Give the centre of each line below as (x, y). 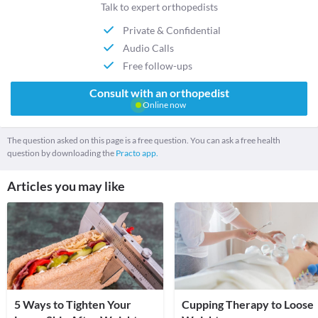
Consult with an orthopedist (159, 93)
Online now (163, 105)
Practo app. (137, 153)
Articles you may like (66, 186)
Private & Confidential (172, 30)
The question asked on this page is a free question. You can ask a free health (144, 141)
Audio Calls (149, 48)
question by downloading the (61, 153)
